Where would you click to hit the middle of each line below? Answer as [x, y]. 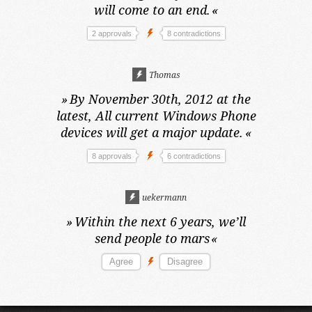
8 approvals [111, 156]
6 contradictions [194, 156]
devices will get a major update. [152, 132]
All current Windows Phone [175, 116]
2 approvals [111, 33]
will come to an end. [152, 10]
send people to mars [152, 238]
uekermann [163, 197]
